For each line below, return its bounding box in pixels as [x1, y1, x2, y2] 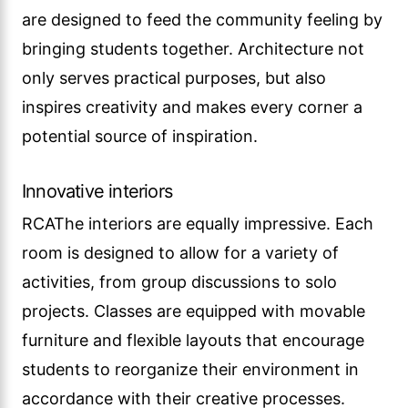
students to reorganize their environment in [22, 360, 359, 379]
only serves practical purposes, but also [22, 68, 326, 87]
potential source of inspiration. [22, 127, 258, 146]
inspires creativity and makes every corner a [22, 97, 362, 117]
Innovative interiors [22, 180, 172, 202]
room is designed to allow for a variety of [22, 243, 339, 262]
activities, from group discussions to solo [22, 272, 337, 291]
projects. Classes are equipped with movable [22, 301, 365, 321]
